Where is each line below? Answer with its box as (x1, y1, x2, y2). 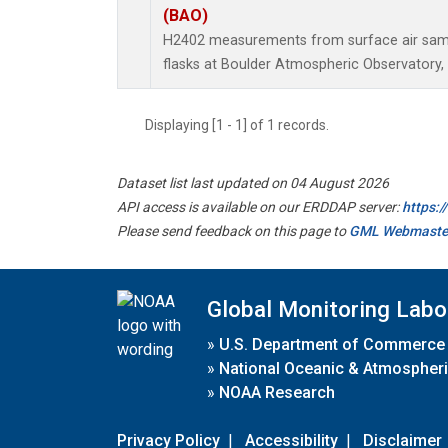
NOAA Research (219, 382, 335, 402)
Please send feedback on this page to (117, 223, 349, 240)
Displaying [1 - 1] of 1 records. (145, 117, 341, 134)
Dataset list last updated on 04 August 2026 (117, 175, 389, 192)
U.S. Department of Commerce (219, 334, 445, 354)
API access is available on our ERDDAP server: (117, 199, 402, 216)
